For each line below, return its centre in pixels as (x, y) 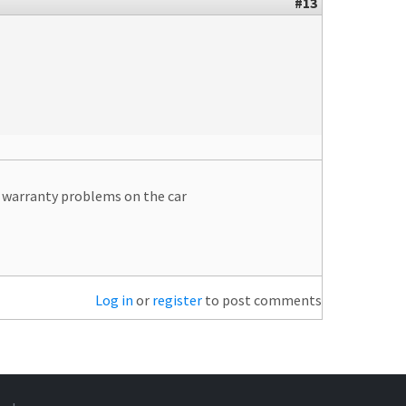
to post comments (262, 300)
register (177, 300)
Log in (114, 300)
